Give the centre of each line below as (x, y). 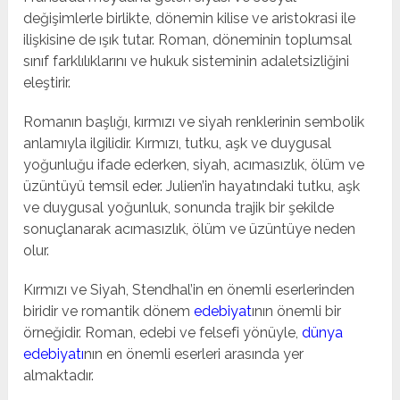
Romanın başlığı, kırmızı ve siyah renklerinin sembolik (194, 122)
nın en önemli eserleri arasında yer (194, 354)
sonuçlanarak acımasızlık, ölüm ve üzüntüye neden (190, 229)
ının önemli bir (297, 312)
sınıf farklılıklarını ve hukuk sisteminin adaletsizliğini (187, 62)
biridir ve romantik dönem (109, 312)
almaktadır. (59, 376)
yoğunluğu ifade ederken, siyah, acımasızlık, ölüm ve (194, 165)
